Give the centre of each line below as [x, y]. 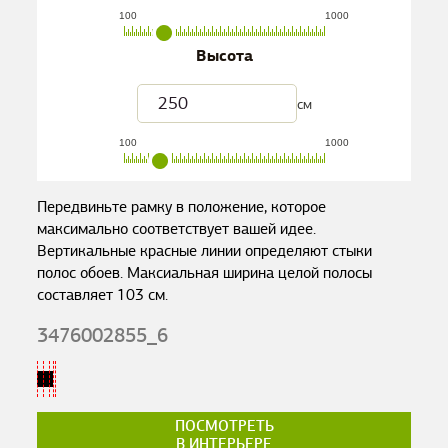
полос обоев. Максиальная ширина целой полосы [205, 273]
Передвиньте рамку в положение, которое [182, 207]
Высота [224, 56]
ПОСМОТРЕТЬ [224, 426]
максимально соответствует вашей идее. [177, 229]
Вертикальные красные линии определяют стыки [205, 251]
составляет [77, 295]
